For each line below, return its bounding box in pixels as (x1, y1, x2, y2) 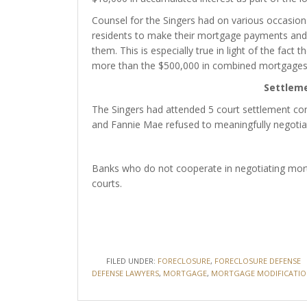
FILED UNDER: (106, 256, 158, 266)
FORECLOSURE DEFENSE (214, 256, 301, 266)
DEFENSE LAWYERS (91, 268, 159, 278)
